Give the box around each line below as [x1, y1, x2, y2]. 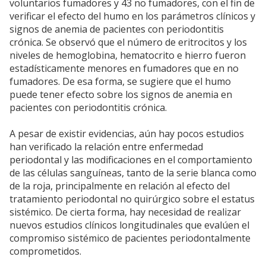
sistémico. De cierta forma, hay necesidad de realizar [9, 205, 241, 219]
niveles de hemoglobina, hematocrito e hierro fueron [9, 49, 246, 62]
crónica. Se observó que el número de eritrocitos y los [9, 36, 247, 49]
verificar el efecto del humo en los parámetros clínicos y [9, 9, 255, 23]
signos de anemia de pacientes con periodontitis [9, 23, 224, 36]
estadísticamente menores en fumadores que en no [9, 62, 239, 75]
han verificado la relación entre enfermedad [9, 140, 203, 154]
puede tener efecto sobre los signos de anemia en [9, 88, 232, 102]
